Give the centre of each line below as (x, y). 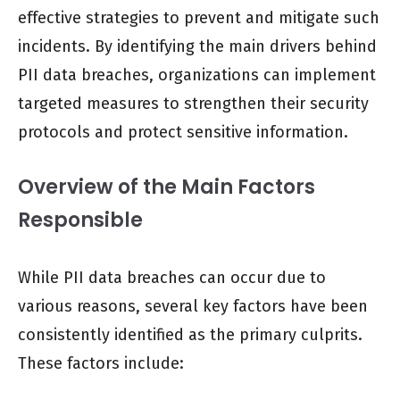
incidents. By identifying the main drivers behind (197, 47)
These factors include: (101, 364)
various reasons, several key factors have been (193, 307)
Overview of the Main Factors (167, 187)
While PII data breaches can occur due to (172, 278)
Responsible (80, 221)
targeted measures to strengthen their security (193, 104)
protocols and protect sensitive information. (183, 133)
